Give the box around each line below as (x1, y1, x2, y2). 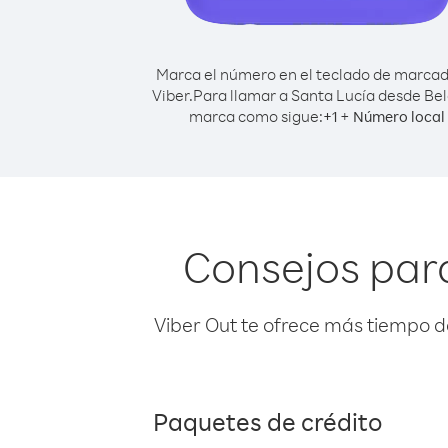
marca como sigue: (189, 106, 323, 126)
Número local (353, 107, 445, 126)
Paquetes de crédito (153, 405, 382, 437)
